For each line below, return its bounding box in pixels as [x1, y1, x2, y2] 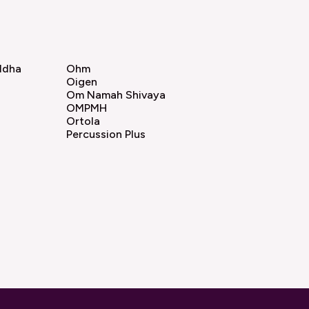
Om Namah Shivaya [66, 88, 166, 102]
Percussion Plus [66, 128, 146, 141]
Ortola [66, 114, 100, 128]
